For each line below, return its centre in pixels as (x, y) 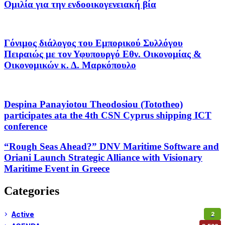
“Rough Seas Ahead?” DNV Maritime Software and (111, 147)
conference (26, 126)
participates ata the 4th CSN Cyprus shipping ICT (108, 115)
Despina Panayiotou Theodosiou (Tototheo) (93, 104)
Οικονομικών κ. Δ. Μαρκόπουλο (70, 65)
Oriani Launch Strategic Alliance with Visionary (103, 158)
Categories (32, 191)
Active (23, 214)
